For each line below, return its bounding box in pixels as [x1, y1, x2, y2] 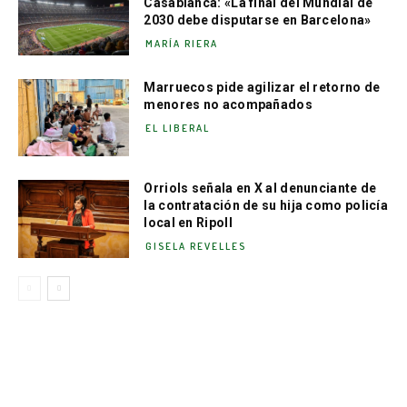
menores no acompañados [144, 96, 313, 112]
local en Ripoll [144, 215, 233, 231]
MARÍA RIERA [145, 36, 219, 50]
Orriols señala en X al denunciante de [144, 181, 377, 196]
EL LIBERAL [145, 121, 211, 134]
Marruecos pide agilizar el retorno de [144, 79, 381, 94]
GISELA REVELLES [145, 240, 247, 253]
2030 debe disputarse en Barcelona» [144, 12, 372, 27]
